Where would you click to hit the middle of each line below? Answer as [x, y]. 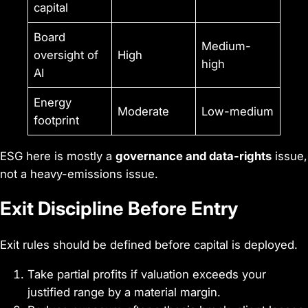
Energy [53, 102]
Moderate [144, 111]
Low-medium [238, 111]
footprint [57, 120]
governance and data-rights [194, 156]
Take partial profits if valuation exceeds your [147, 274]
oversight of [66, 55]
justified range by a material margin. [124, 292]
